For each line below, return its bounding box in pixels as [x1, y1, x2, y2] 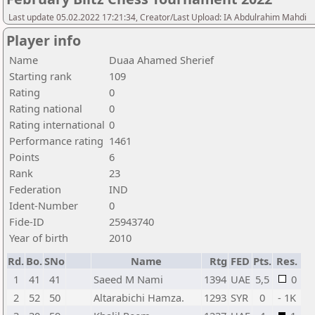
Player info [6, 31, 81, 50]
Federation [9, 182, 61, 196]
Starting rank [9, 69, 72, 83]
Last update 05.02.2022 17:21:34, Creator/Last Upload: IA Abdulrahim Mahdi [8, 11, 307, 23]
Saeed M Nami [94, 272, 163, 286]
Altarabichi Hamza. [94, 290, 184, 304]
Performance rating [9, 134, 103, 148]
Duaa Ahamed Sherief [109, 53, 214, 67]
